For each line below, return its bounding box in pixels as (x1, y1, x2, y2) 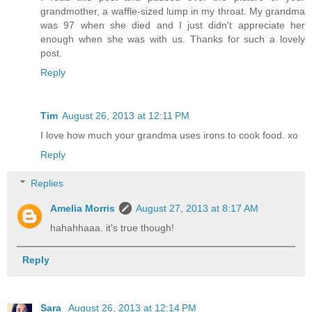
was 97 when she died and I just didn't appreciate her (40, 19, 305, 31)
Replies (31, 178, 64, 189)
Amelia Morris (50, 203, 116, 214)
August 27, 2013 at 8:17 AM (136, 203, 259, 214)
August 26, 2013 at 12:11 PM (62, 109, 189, 121)
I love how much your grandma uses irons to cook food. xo (40, 129, 298, 141)
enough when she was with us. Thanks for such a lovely (40, 33, 305, 45)
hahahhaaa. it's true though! (50, 222, 175, 234)
